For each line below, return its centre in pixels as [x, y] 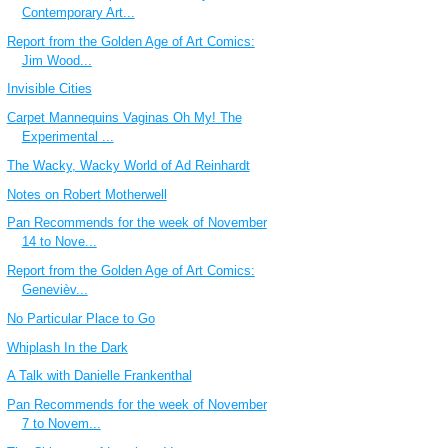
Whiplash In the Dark [67, 347]
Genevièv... [54, 290]
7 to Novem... [61, 424]
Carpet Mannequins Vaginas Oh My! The [124, 118]
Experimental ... [67, 137]
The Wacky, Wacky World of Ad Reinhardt [128, 165]
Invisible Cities [49, 89]
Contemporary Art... [78, 12]
